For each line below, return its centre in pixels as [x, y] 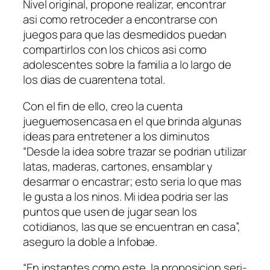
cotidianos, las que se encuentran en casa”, [132, 226]
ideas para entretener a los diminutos [117, 136]
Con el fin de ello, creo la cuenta [103, 106]
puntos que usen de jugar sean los [110, 211]
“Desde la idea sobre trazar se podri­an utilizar [135, 151]
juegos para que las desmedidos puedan [125, 35]
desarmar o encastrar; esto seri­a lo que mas [132, 181]
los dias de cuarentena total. [94, 80]
